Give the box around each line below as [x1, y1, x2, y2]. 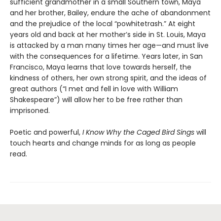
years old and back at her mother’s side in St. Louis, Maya [10, 29, 206, 39]
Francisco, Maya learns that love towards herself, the [10, 62, 191, 72]
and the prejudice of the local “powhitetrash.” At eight [10, 18, 195, 29]
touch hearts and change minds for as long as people [10, 138, 196, 148]
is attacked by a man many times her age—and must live [10, 40, 209, 50]
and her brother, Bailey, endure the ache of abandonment [10, 7, 211, 18]
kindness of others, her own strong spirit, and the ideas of [10, 73, 207, 83]
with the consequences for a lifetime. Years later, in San [10, 51, 203, 61]
